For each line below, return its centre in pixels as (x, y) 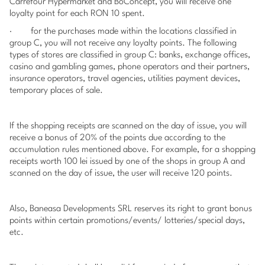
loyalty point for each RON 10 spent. (77, 14)
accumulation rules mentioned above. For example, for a (116, 150)
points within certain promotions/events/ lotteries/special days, (127, 221)
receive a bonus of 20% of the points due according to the (117, 138)
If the (20, 126)
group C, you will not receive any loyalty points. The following (123, 43)
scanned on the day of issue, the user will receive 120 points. (121, 174)
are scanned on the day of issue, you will (172, 126)
